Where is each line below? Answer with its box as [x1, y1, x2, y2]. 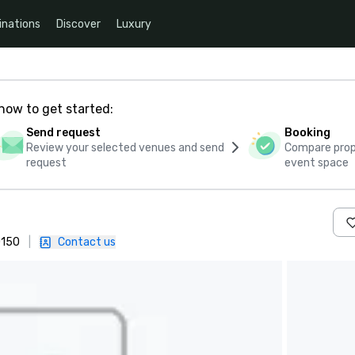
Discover [56, 17, 101, 31]
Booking [284, 126, 331, 139]
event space [284, 156, 349, 170]
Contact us [58, 235, 116, 249]
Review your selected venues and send [25, 141, 224, 155]
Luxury [116, 17, 151, 31]
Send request [25, 126, 101, 139]
